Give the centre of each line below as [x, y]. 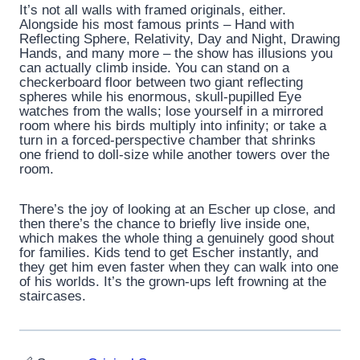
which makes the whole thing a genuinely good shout [177, 238]
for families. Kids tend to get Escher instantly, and [169, 252]
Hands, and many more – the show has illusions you [176, 53]
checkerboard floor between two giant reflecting [161, 82]
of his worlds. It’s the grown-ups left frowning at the [173, 281]
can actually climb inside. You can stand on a [154, 67]
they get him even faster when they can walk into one [179, 267]
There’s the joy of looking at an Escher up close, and [177, 209]
